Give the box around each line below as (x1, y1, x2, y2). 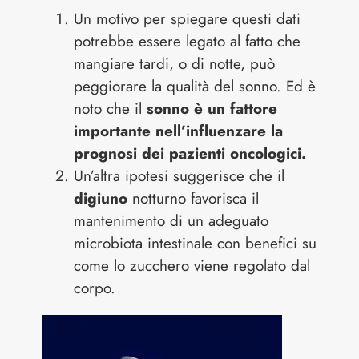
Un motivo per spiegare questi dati (74, 8, 301, 30)
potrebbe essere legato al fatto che (74, 30, 301, 53)
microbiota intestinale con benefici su (74, 232, 317, 255)
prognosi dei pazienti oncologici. (74, 143, 307, 165)
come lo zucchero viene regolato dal (74, 255, 311, 277)
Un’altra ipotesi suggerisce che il (74, 165, 285, 188)
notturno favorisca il (127, 188, 260, 210)
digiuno (74, 188, 128, 210)
